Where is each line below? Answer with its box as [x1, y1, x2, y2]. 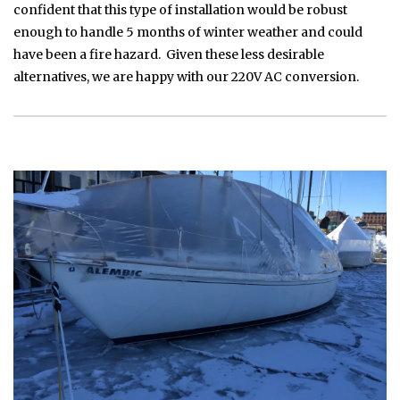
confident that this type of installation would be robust [13, 2, 347, 19]
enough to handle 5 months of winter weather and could [13, 24, 362, 41]
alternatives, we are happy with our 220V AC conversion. [13, 69, 359, 86]
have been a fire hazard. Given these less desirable [13, 46, 324, 63]
